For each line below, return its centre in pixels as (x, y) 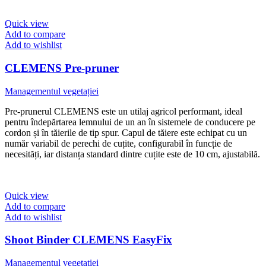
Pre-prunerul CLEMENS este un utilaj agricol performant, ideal (123, 111)
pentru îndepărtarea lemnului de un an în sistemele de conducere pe (130, 122)
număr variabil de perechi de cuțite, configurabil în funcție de (118, 143)
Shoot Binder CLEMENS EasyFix (88, 240)
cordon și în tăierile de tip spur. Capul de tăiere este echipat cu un (126, 132)
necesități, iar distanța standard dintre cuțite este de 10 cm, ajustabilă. (132, 154)
